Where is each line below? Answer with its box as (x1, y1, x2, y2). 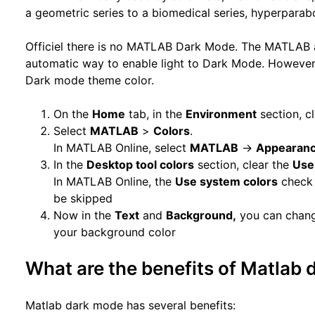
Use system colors (175, 174, 278, 188)
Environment (186, 107, 257, 121)
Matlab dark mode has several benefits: (25, 298, 236, 312)
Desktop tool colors (86, 157, 195, 172)
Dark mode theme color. (25, 73, 155, 87)
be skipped (53, 191, 113, 205)
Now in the (53, 208, 115, 222)
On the (53, 107, 93, 121)
